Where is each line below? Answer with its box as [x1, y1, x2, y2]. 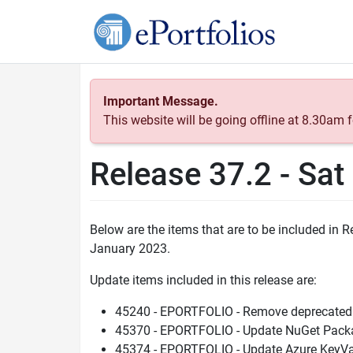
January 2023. [90, 241, 170, 256]
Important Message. [103, 94, 218, 109]
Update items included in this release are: [90, 273, 317, 288]
